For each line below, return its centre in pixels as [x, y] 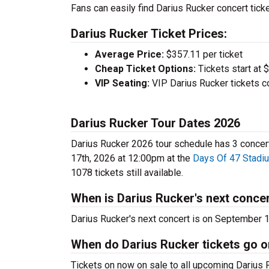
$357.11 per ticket [203, 54]
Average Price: [129, 54]
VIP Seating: [122, 83]
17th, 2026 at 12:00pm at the [132, 158]
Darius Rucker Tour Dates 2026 [156, 123]
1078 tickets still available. [127, 173]
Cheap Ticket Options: [145, 69]
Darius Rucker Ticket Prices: [149, 34]
